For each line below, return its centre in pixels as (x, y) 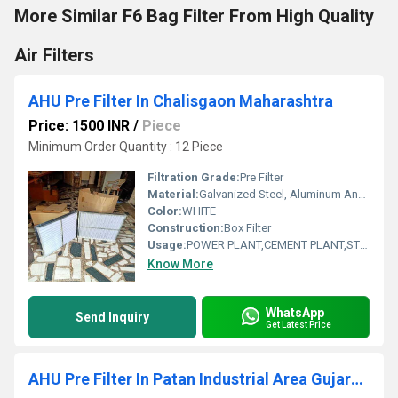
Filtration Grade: (194, 177)
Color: (165, 211)
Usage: (167, 245)
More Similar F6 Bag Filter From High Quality (194, 16)
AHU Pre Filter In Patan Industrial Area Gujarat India (357, 379)
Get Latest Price (298, 324)
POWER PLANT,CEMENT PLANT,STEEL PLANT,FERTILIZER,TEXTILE (273, 245)
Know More (180, 264)
